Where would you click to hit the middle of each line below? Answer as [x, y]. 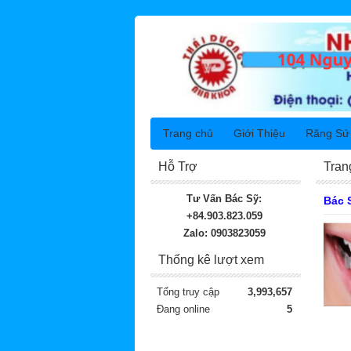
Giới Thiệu [259, 133]
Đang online [183, 309]
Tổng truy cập [188, 292]
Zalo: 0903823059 [224, 233]
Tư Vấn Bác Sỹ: [224, 199]
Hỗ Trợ [178, 166]
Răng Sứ [327, 133]
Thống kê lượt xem [211, 260]
